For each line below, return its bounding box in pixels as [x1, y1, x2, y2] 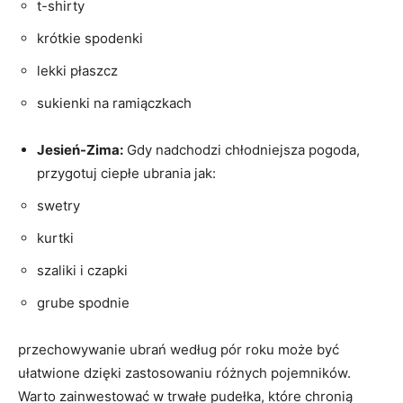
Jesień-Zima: [37, 140, 123, 158]
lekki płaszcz [37, 61, 118, 79]
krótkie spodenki [37, 29, 143, 47]
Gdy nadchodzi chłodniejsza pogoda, [123, 140, 360, 158]
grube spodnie [37, 293, 130, 311]
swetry [37, 196, 80, 214]
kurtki [37, 228, 74, 246]
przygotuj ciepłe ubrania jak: [37, 164, 216, 182]
